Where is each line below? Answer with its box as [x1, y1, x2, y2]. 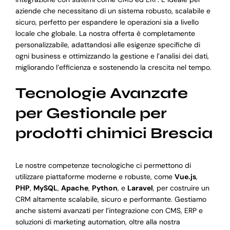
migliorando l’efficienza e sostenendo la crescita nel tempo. [15, 62, 212, 72]
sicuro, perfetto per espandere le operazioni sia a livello [15, 17, 199, 27]
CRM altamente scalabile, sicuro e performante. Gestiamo [15, 195, 206, 204]
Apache [61, 183, 88, 193]
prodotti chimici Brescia [15, 124, 213, 142]
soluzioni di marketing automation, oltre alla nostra [15, 217, 180, 227]
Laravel [127, 183, 153, 193]
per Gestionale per [15, 104, 167, 122]
